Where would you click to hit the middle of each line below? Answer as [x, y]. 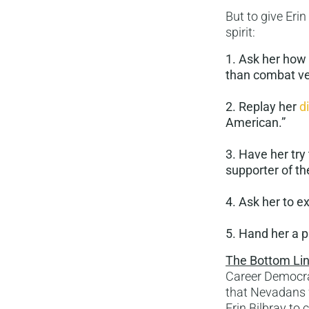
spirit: [240, 32]
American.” [256, 122]
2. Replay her [262, 107]
